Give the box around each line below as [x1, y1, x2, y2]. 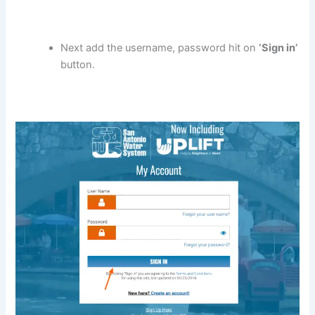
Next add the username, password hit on [60, 41, 259, 54]
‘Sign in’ [259, 41, 298, 54]
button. [60, 58, 96, 71]
